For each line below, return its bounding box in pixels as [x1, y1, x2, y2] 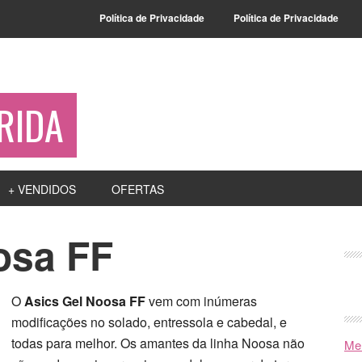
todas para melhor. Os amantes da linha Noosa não [11, 334, 305, 352]
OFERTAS [112, 181, 164, 197]
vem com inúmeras [145, 292, 257, 310]
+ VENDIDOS [8, 181, 76, 197]
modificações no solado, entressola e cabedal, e [11, 313, 287, 331]
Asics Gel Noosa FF [24, 292, 145, 310]
